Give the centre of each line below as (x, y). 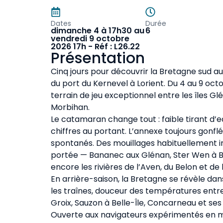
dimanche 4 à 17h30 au (98, 31)
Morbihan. (70, 108)
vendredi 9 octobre (90, 39)
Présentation (98, 58)
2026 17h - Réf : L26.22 (95, 47)
